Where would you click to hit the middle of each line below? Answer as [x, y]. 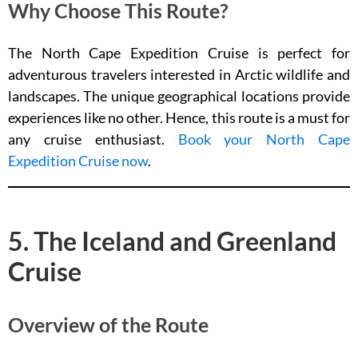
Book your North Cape [264, 139]
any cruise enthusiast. [93, 139]
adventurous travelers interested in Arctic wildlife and [179, 74]
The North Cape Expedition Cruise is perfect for [179, 53]
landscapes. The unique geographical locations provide [179, 96]
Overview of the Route [108, 324]
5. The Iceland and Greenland [172, 241]
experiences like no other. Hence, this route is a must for [179, 117]
